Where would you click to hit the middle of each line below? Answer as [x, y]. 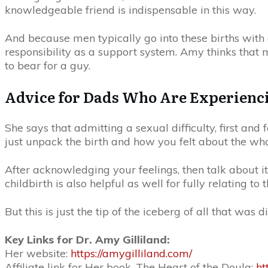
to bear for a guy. [48, 66]
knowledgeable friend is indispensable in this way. [130, 10]
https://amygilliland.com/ [131, 253]
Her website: [38, 253]
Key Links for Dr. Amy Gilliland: [87, 240]
